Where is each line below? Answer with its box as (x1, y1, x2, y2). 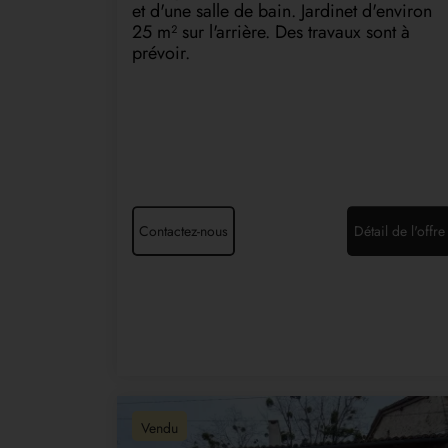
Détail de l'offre (354, 221, 445, 242)
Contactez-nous (139, 221, 228, 242)
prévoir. (132, 40, 190, 67)
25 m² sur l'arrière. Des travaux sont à (132, 19, 410, 46)
